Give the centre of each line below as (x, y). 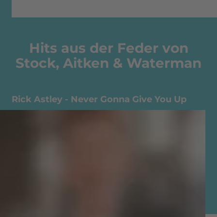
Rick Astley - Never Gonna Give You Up (99, 100)
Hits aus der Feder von (108, 48)
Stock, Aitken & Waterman (108, 63)
